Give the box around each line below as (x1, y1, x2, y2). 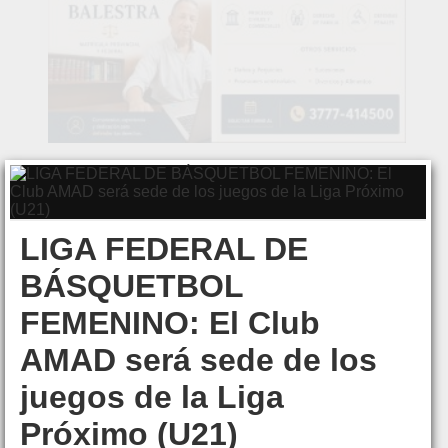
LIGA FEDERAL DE (20, 231, 308, 268)
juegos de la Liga (20, 379, 284, 416)
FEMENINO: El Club (20, 305, 320, 342)
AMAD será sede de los (20, 342, 377, 379)
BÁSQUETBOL (20, 268, 243, 305)
